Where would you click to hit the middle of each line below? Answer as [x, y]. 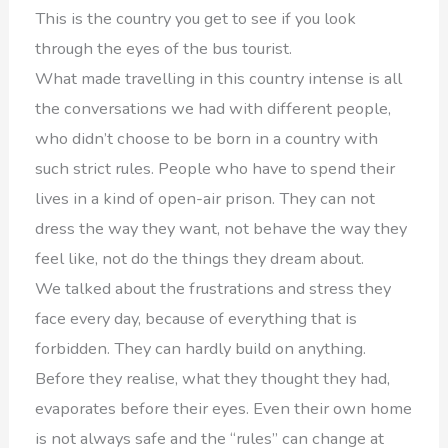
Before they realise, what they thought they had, [213, 379]
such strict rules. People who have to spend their [215, 169]
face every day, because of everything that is [196, 319]
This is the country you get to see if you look [196, 19]
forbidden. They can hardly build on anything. [201, 349]
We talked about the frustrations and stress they [213, 289]
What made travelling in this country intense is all [219, 79]
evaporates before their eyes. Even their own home [224, 409]
